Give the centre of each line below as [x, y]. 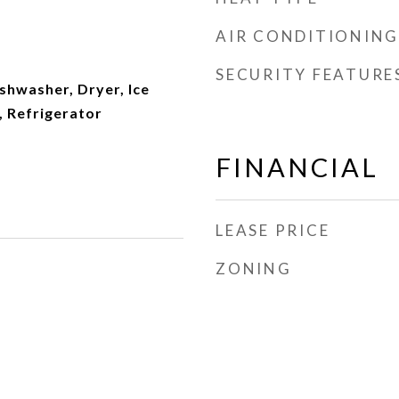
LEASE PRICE [273, 230]
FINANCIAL [297, 167]
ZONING [254, 269]
